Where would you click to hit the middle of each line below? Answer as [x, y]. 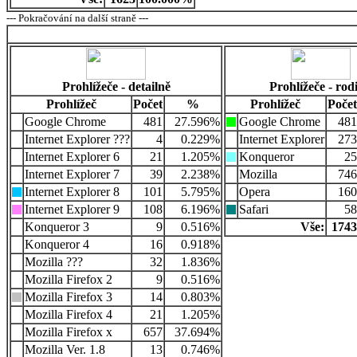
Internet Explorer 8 [72, 192]
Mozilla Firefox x [69, 332]
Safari [254, 210]
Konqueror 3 [57, 227]
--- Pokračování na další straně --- [77, 18]
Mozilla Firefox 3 [69, 297]
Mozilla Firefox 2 [69, 280]
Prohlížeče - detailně [116, 87]
